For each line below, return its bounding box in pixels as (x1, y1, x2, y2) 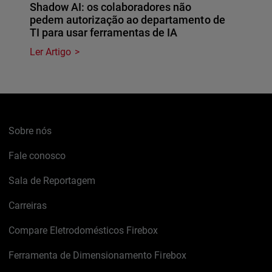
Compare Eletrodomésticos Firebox (8, 224, 158, 236)
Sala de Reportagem (8, 174, 96, 186)
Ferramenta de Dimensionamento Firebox (8, 249, 186, 261)
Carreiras (8, 199, 47, 211)
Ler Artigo (30, 46, 72, 58)
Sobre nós (8, 124, 52, 137)
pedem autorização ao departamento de (30, 13, 225, 26)
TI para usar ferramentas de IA (30, 25, 178, 39)
